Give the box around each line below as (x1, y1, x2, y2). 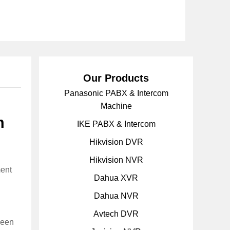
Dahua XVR (94, 174, 138, 182)
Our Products (83, 72, 149, 84)
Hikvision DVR (89, 138, 143, 146)
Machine (100, 102, 132, 110)
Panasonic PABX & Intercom (64, 89, 168, 98)
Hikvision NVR (89, 156, 143, 164)
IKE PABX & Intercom (76, 120, 156, 128)
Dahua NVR (93, 191, 139, 200)
